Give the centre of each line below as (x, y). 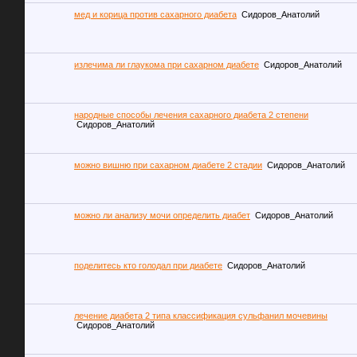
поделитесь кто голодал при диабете (148, 265)
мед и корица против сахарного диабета (155, 14)
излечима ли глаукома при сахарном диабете (167, 64)
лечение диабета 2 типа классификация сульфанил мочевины (201, 315)
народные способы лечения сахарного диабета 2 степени (191, 114)
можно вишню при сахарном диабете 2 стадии (168, 165)
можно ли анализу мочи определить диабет (162, 215)
